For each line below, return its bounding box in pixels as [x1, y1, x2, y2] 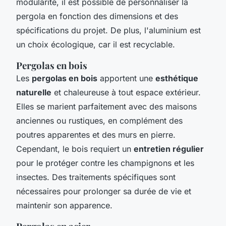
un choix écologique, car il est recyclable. [16, 39, 175, 49]
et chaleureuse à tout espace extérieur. [51, 87, 201, 97]
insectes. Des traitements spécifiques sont [16, 172, 176, 182]
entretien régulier [134, 143, 204, 154]
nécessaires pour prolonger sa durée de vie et [16, 186, 191, 196]
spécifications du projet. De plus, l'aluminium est [16, 25, 201, 35]
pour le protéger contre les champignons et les [16, 157, 194, 168]
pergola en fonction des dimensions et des [16, 11, 178, 21]
